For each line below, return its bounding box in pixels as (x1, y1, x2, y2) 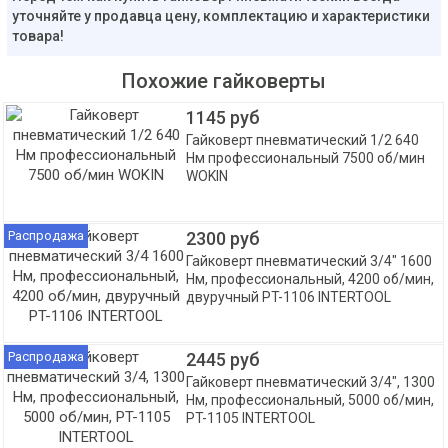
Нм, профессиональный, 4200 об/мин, (186, 271, 435, 287)
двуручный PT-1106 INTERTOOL (186, 289, 392, 305)
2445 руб (186, 349, 261, 370)
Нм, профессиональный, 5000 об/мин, (186, 392, 435, 408)
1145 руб (186, 107, 261, 128)
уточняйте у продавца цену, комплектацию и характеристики (12, 8, 430, 24)
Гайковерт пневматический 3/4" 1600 (186, 253, 433, 269)
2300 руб (186, 228, 261, 249)
